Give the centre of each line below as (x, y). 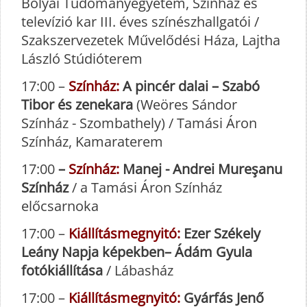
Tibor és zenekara (77, 105)
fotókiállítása (62, 271)
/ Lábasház (138, 271)
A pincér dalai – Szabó (189, 86)
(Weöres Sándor (185, 105)
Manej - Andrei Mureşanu (201, 169)
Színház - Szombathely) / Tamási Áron (139, 123)
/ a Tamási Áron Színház (145, 188)
